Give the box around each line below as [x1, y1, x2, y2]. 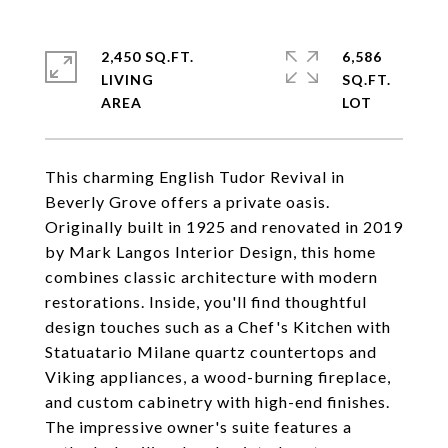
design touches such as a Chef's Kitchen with [45, 317, 391, 336]
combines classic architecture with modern [45, 267, 378, 286]
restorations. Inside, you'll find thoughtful [45, 292, 367, 311]
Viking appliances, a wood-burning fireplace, [45, 367, 391, 386]
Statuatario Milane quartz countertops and [45, 342, 377, 361]
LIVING [101, 71, 154, 88]
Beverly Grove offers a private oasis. [45, 192, 330, 211]
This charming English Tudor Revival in [45, 167, 345, 186]
